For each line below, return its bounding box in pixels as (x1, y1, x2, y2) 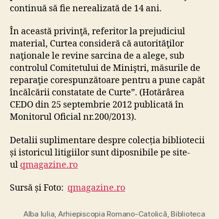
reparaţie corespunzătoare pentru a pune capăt (10, 75, 205, 87)
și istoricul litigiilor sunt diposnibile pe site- (10, 147, 190, 158)
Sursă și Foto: (10, 182, 67, 194)
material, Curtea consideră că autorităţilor (10, 38, 184, 50)
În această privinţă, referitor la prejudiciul (10, 26, 185, 38)
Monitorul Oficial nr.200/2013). (10, 111, 138, 123)
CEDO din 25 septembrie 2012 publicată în (10, 99, 184, 111)
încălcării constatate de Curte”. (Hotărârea (10, 87, 184, 99)
